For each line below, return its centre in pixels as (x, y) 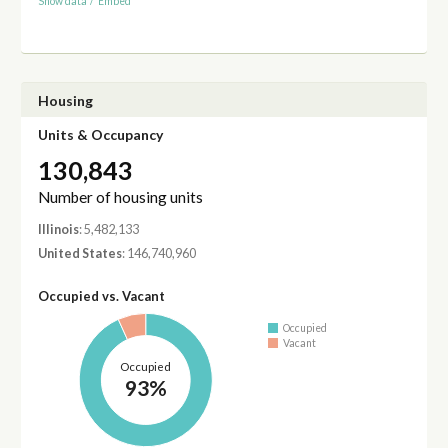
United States (79, 253)
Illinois (58, 230)
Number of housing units (120, 197)
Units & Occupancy (100, 134)
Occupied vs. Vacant (101, 295)
